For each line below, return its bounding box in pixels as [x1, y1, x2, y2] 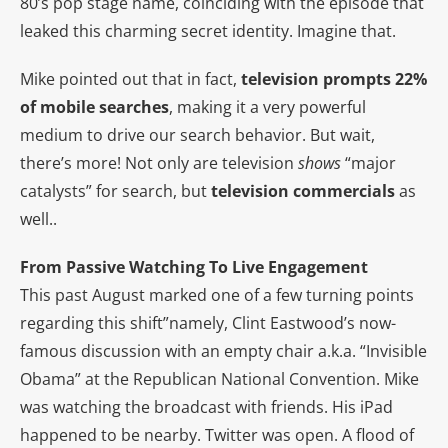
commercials [293, 179, 395, 202]
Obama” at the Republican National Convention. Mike [20, 367, 419, 390]
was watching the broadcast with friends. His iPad [20, 395, 393, 418]
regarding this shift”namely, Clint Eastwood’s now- [20, 311, 396, 334]
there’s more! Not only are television [20, 151, 298, 174]
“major [341, 151, 396, 174]
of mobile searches [20, 95, 169, 118]
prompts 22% [323, 67, 427, 90]
